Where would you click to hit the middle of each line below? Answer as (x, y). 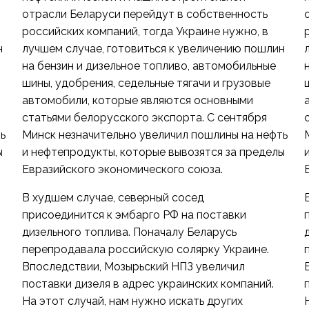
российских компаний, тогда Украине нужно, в (145, 31)
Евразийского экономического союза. (122, 169)
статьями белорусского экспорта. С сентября (144, 118)
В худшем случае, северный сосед (113, 198)
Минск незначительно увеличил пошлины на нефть (154, 135)
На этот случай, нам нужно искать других (132, 301)
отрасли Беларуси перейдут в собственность (144, 14)
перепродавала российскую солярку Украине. (145, 249)
